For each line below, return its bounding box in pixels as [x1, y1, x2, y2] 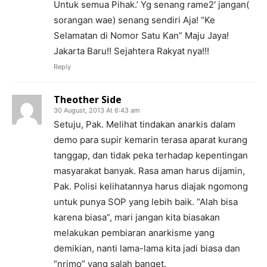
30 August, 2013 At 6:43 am [54, 106, 140, 114]
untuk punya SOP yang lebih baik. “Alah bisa [54, 196, 238, 207]
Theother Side [54, 93, 122, 106]
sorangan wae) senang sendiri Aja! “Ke [54, 14, 215, 26]
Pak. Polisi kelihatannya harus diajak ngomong [54, 181, 248, 192]
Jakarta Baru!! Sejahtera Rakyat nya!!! [54, 45, 209, 57]
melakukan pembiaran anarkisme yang [54, 227, 215, 238]
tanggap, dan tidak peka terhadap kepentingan [54, 150, 248, 161]
